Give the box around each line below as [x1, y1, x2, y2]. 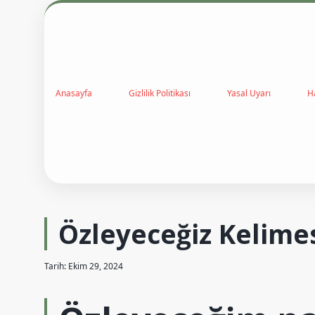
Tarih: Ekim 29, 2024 [44, 260, 123, 272]
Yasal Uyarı [227, 86, 271, 99]
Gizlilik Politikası [129, 86, 191, 99]
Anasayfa [56, 86, 92, 99]
